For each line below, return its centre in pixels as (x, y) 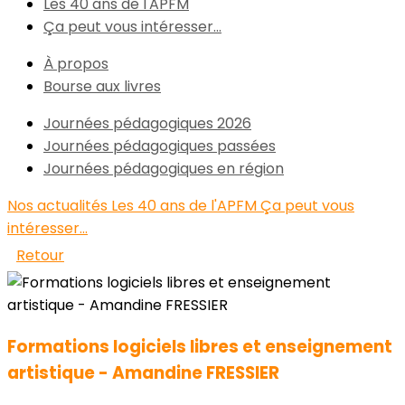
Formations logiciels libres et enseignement (200, 346)
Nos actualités (59, 206)
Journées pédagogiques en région (164, 169)
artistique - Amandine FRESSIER (143, 372)
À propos (76, 64)
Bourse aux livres (102, 86)
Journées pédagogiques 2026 (147, 123)
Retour (40, 255)
